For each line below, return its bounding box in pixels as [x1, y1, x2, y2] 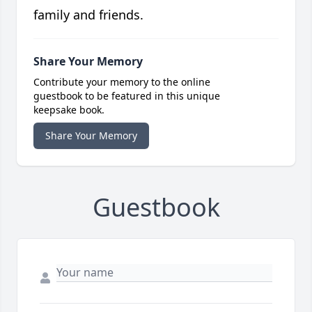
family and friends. [33, 6, 143, 24]
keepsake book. [33, 103, 104, 117]
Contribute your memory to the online [33, 75, 210, 89]
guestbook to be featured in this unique [33, 89, 220, 103]
